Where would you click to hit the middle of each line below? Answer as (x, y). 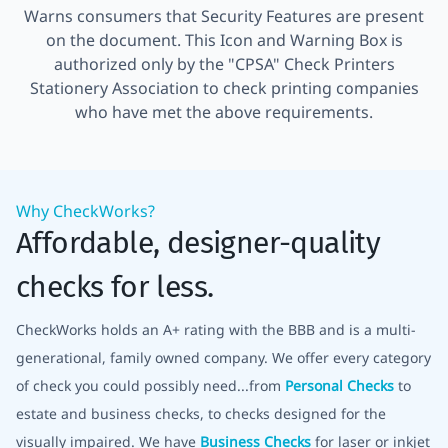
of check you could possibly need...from (150, 386)
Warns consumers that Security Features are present (224, 16)
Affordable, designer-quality (198, 243)
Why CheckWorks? (85, 211)
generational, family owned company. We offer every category (223, 358)
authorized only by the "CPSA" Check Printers (224, 64)
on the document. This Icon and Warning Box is (224, 40)
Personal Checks (339, 386)
